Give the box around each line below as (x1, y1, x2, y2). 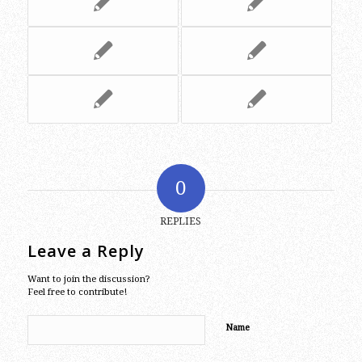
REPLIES (160, 215, 202, 227)
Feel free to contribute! (27, 286, 127, 297)
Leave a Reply (27, 239, 145, 262)
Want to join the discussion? (27, 273, 150, 284)
